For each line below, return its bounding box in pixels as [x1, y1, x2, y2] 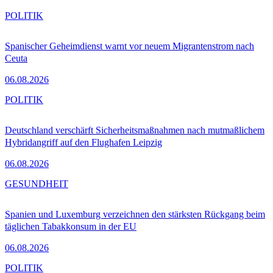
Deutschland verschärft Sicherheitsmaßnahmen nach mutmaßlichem [5, 125, 264, 136]
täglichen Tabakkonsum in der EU [5, 221, 136, 232]
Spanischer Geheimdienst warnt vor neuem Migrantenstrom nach [5, 41, 254, 52]
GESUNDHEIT [5, 179, 68, 190]
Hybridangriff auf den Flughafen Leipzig [5, 137, 162, 148]
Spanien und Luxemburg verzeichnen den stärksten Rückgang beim [5, 209, 265, 220]
